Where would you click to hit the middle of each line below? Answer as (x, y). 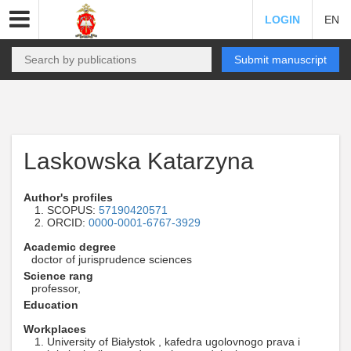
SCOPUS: (73, 210)
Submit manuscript (280, 60)
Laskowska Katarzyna (139, 161)
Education (51, 305)
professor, (56, 288)
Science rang (58, 276)
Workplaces (55, 329)
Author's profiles (68, 197)
